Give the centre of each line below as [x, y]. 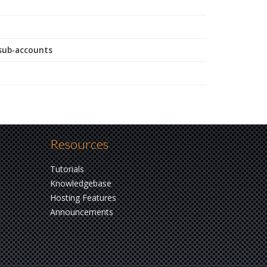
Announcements [81, 212]
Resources [79, 144]
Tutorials [67, 169]
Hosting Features [83, 198]
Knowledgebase [80, 183]
